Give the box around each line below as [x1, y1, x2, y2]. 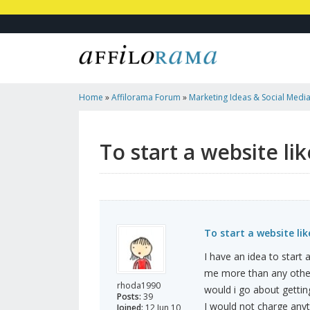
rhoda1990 [117, 280, 161, 292]
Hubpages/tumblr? [79, 119, 154, 131]
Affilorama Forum [111, 91, 181, 104]
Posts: [117, 291, 141, 303]
